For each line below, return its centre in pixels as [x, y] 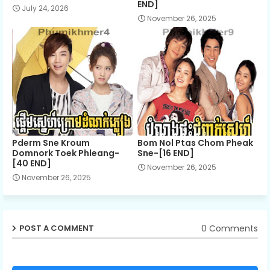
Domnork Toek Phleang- [66, 153]
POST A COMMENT [57, 228]
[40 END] [32, 164]
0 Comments [230, 228]
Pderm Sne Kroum [51, 143]
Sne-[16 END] [166, 153]
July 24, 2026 [45, 8]
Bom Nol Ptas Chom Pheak [196, 143]
